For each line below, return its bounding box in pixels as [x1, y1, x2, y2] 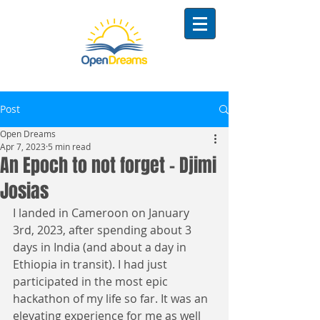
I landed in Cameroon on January [13, 205, 192, 221]
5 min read [48, 141, 91, 152]
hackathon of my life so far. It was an [13, 291, 211, 306]
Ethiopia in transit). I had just [13, 256, 170, 272]
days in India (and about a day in [13, 239, 189, 255]
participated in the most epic [13, 274, 171, 289]
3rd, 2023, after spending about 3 [13, 222, 194, 238]
